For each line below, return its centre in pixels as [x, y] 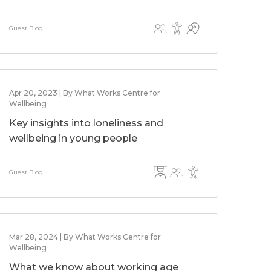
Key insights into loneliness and [87, 123]
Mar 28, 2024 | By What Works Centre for [85, 237]
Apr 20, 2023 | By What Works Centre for [85, 93]
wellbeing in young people [73, 138]
